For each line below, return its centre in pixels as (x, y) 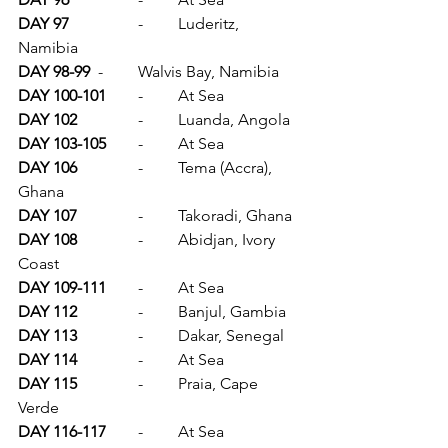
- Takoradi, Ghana (235, 216)
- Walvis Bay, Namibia (208, 72)
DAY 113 (107, 336)
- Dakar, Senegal (231, 336)
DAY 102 (107, 120)
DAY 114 (107, 360)
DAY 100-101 (122, 96)
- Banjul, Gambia (232, 312)
